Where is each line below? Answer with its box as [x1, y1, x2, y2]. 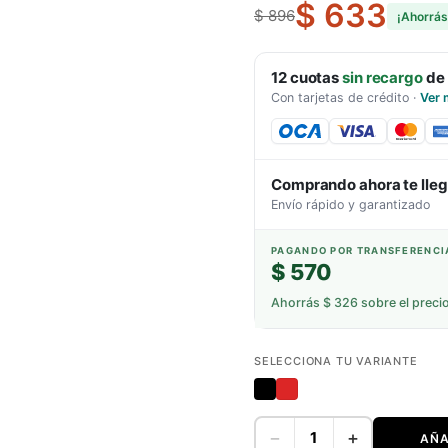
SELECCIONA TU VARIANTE [254, 354, 418, 368]
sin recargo [342, 68, 423, 87]
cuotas [286, 68, 343, 87]
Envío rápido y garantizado [271, 197, 430, 212]
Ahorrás [271, 295, 323, 310]
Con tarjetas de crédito [271, 90, 409, 105]
